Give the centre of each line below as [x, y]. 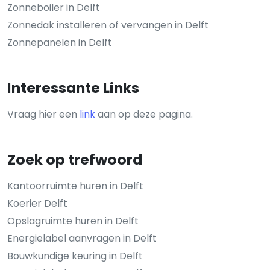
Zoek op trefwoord [75, 160]
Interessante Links [73, 88]
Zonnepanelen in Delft [60, 43]
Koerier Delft [37, 204]
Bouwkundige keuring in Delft [75, 256]
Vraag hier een [43, 115]
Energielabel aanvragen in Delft [82, 239]
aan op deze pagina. [144, 115]
